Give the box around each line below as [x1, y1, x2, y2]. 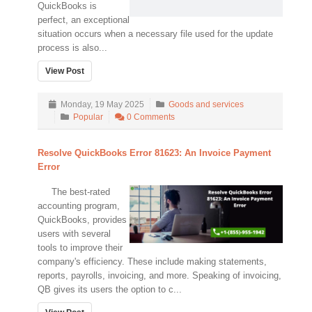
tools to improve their [38, 242, 123, 253]
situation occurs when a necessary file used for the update [38, 28, 273, 39]
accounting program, [38, 200, 120, 211]
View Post [45, 65, 84, 76]
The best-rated [52, 186, 110, 197]
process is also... [38, 42, 107, 53]
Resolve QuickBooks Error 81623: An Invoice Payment [38, 147, 271, 158]
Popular [73, 111, 103, 122]
